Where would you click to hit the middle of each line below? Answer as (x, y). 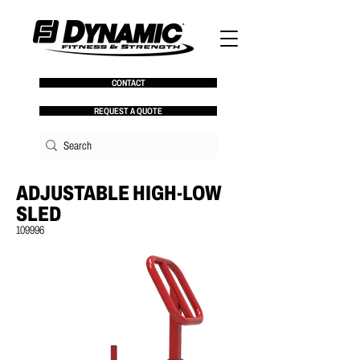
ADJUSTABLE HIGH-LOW (119, 193)
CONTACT (128, 83)
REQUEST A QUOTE (128, 111)
